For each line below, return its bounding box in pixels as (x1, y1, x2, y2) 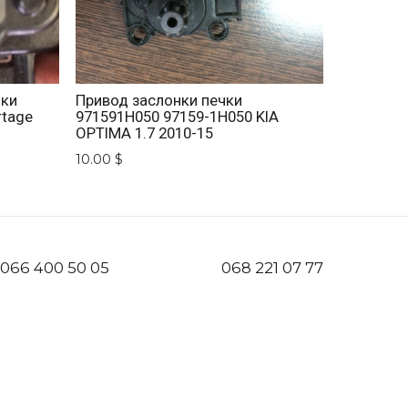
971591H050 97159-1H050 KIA (76, 107, 280, 127)
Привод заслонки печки (76, 91, 243, 110)
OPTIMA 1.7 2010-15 (76, 124, 214, 143)
